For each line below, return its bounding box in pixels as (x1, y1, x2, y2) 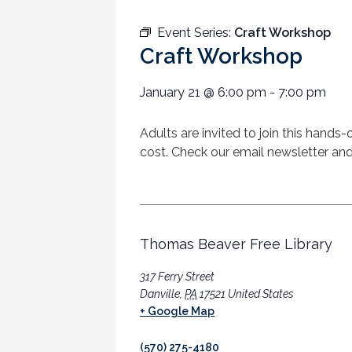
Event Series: (157, 25, 234, 41)
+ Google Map (140, 304, 214, 317)
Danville (140, 287, 180, 300)
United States (228, 287, 294, 300)
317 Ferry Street (140, 269, 214, 283)
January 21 (140, 85, 200, 101)
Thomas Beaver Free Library (140, 235, 332, 252)
